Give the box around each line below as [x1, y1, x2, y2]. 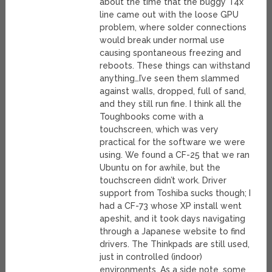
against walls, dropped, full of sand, [99, 86, 246, 97]
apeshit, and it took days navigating [99, 214, 245, 224]
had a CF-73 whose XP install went [99, 201, 242, 211]
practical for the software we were [99, 137, 245, 148]
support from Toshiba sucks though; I [99, 188, 251, 199]
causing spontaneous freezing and [99, 48, 241, 58]
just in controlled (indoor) [99, 252, 202, 262]
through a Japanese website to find [99, 226, 245, 237]
